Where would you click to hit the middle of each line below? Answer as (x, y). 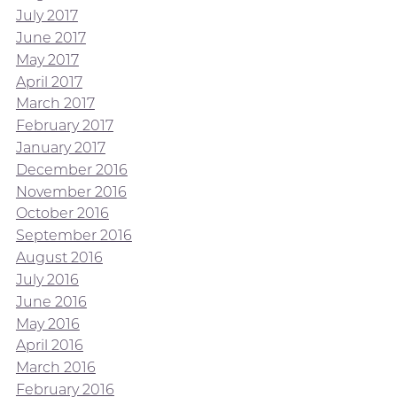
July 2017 (47, 15)
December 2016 (71, 169)
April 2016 (49, 346)
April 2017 (49, 82)
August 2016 (59, 257)
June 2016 (51, 301)
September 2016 (74, 236)
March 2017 (55, 104)
